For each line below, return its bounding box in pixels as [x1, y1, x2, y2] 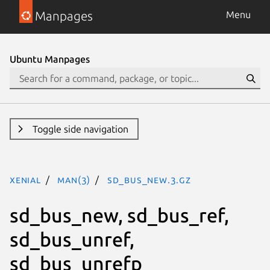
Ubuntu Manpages [10, 54, 90, 64]
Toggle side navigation [32, 124, 128, 134]
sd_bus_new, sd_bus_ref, [10, 204, 229, 226]
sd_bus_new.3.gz [107, 174, 191, 185]
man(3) [57, 174, 91, 185]
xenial [10, 174, 41, 185]
